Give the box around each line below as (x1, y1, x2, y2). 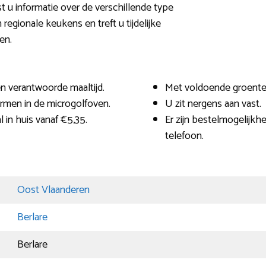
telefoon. (165, 127, 204, 145)
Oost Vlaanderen (17, 181, 90, 199)
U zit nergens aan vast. (165, 95, 261, 113)
